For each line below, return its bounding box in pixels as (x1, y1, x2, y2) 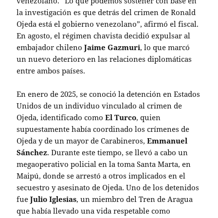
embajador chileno (17, 42, 85, 52)
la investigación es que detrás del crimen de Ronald (17, 7, 196, 17)
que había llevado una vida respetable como (17, 205, 171, 216)
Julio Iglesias (30, 194, 77, 204)
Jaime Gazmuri (84, 42, 141, 52)
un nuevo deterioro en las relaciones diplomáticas (17, 54, 192, 64)
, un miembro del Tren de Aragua (76, 194, 193, 204)
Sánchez (17, 147, 48, 157)
